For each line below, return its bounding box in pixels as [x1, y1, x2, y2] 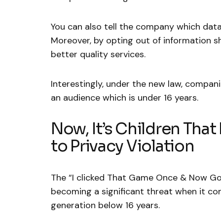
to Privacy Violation [51, 136, 194, 156]
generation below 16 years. [51, 199, 160, 212]
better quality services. [51, 48, 150, 61]
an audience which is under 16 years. [51, 92, 198, 104]
